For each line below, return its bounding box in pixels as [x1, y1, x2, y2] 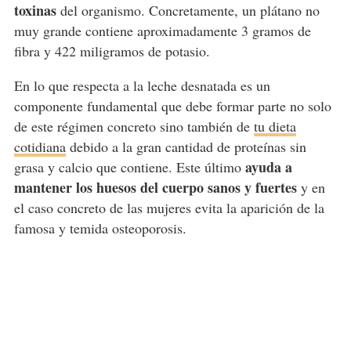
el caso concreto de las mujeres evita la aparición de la [13, 198, 324, 218]
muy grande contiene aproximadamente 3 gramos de [13, 21, 311, 41]
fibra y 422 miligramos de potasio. [13, 42, 210, 61]
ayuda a [244, 157, 292, 178]
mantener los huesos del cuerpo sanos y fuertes [13, 177, 297, 198]
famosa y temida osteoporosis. [13, 219, 186, 238]
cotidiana [13, 137, 66, 157]
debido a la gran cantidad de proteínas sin [65, 137, 306, 157]
